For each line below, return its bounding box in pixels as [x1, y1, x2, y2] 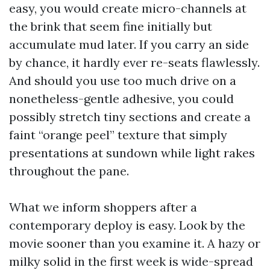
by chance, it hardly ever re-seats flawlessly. [9, 55, 260, 70]
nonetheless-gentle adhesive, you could [9, 91, 234, 106]
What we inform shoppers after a [9, 199, 197, 215]
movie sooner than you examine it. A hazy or [9, 236, 260, 251]
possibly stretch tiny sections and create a [9, 109, 251, 124]
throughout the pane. [9, 163, 129, 178]
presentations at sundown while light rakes [9, 145, 255, 160]
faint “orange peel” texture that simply [9, 127, 227, 142]
